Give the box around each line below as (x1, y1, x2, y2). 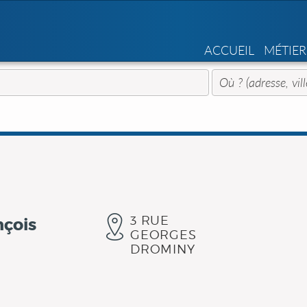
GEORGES (130, 227, 197, 242)
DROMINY (130, 241, 195, 256)
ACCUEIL (204, 42, 254, 58)
